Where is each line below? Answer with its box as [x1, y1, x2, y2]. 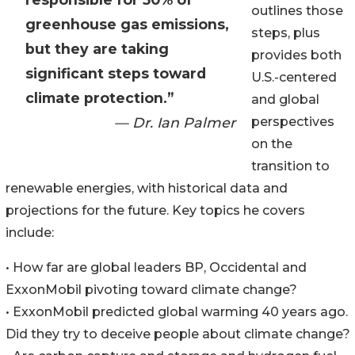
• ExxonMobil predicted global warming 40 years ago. [6, 304, 348, 320]
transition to [251, 158, 330, 174]
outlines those [251, 3, 343, 19]
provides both [251, 48, 342, 63]
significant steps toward [25, 65, 206, 82]
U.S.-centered [251, 70, 337, 86]
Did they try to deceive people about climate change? [6, 326, 350, 342]
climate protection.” [25, 90, 174, 107]
